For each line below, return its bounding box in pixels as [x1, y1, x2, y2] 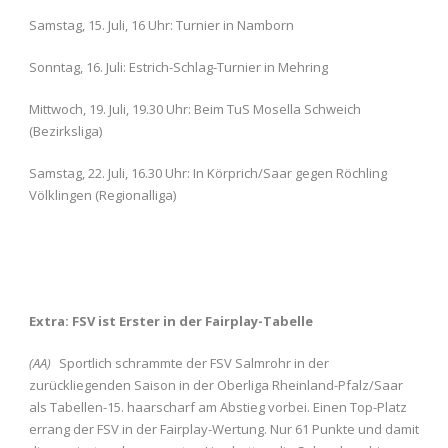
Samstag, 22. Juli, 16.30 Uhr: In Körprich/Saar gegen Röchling [29, 164, 387, 182]
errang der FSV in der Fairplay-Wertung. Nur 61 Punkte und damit [29, 420, 419, 438]
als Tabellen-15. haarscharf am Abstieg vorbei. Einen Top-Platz [29, 398, 407, 416]
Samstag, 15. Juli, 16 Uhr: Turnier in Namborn [29, 16, 294, 34]
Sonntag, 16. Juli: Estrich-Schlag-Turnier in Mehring [29, 58, 328, 76]
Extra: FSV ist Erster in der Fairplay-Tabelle [29, 312, 313, 330]
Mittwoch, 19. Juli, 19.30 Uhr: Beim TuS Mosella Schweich [29, 100, 361, 118]
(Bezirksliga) [29, 122, 102, 140]
